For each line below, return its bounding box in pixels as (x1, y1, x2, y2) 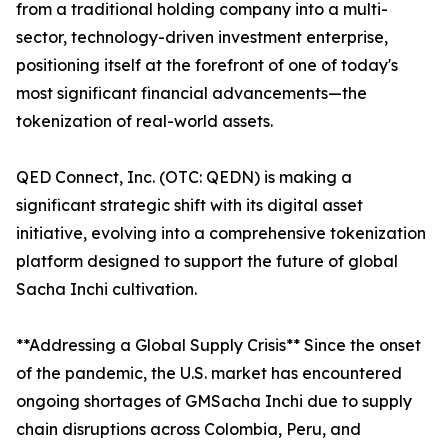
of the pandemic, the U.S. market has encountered (16, 363, 402, 384)
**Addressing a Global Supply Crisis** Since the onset (16, 335, 421, 356)
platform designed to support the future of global (16, 251, 398, 272)
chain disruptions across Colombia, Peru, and (16, 419, 361, 440)
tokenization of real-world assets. (16, 111, 273, 132)
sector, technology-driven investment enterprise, (16, 27, 388, 48)
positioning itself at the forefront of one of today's (16, 55, 398, 76)
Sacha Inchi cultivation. (16, 279, 197, 300)
